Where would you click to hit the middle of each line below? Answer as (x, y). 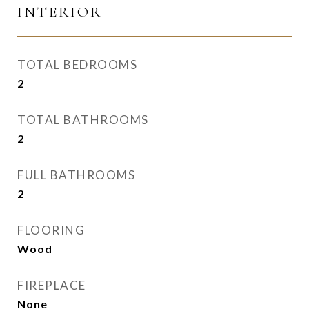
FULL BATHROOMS (76, 175)
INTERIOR (60, 12)
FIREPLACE (52, 285)
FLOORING (51, 230)
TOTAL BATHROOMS (83, 120)
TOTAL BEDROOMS (77, 64)
